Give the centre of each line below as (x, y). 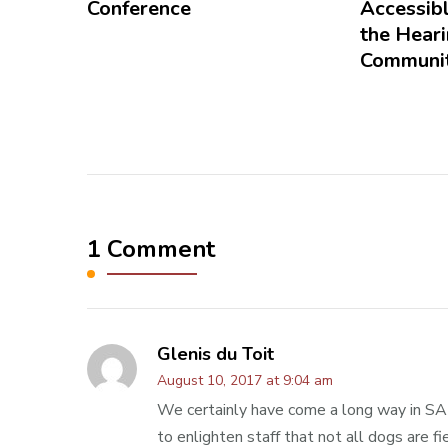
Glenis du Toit (215, 353)
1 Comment (151, 248)
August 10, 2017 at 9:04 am (245, 380)
